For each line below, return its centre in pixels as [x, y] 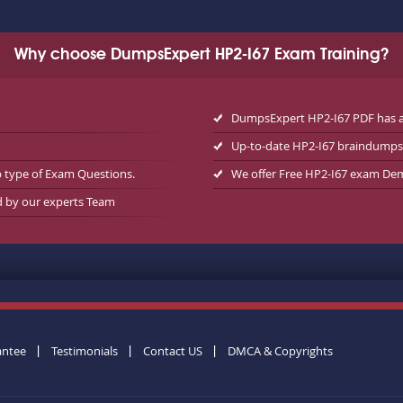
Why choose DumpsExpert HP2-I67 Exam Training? [201, 55]
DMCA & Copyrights [280, 351]
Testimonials [84, 351]
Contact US [172, 351]
